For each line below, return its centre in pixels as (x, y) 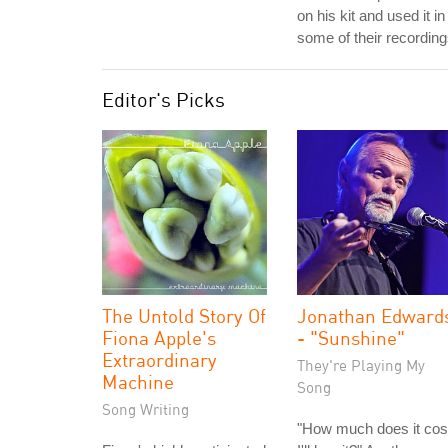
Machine (138, 381)
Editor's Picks (163, 99)
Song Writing (145, 409)
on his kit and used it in (371, 15)
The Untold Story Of (184, 315)
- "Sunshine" (351, 337)
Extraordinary (159, 359)
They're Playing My (361, 365)
